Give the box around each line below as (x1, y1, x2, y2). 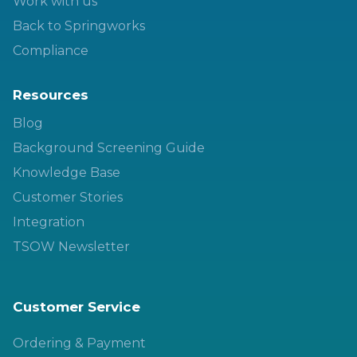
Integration (13, 214, 84, 229)
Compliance (13, 42, 88, 58)
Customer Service (13, 298, 140, 315)
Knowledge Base (13, 164, 120, 180)
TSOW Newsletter (13, 238, 130, 254)
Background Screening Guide (13, 139, 205, 155)
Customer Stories (13, 189, 123, 205)
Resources (13, 86, 88, 103)
